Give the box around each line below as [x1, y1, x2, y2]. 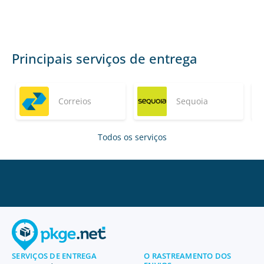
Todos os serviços [97, 131, 167, 143]
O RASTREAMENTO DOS [144, 250, 232, 261]
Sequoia [176, 95, 208, 107]
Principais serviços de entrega [12, 49, 197, 67]
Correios [58, 95, 91, 107]
